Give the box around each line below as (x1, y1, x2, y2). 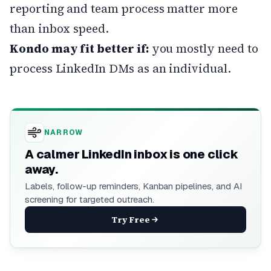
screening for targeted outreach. (25, 193, 154, 205)
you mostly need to (148, 40, 258, 56)
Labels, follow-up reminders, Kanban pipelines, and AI (25, 180, 242, 192)
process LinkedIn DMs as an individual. (10, 60, 231, 76)
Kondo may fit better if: (10, 40, 149, 56)
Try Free (111, 213, 150, 226)
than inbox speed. (10, 20, 109, 36)
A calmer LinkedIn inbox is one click (25, 146, 238, 162)
